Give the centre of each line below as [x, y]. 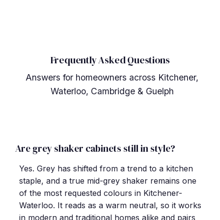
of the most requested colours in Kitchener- [101, 193]
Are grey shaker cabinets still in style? [95, 148]
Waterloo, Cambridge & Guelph [112, 91]
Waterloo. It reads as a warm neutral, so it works [110, 205]
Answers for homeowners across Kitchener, [112, 77]
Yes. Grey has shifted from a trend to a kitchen [106, 168]
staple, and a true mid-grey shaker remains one [108, 180]
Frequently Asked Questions [110, 60]
